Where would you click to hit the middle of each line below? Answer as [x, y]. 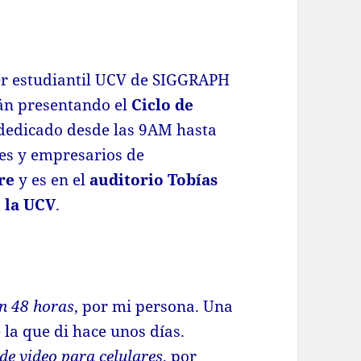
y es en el [52, 180]
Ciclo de [163, 105]
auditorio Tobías [154, 180]
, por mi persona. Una [154, 307]
